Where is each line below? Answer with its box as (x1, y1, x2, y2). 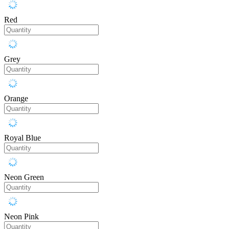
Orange (4, 94, 28, 103)
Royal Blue (4, 133, 41, 143)
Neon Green (4, 173, 44, 182)
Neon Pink (4, 212, 39, 221)
